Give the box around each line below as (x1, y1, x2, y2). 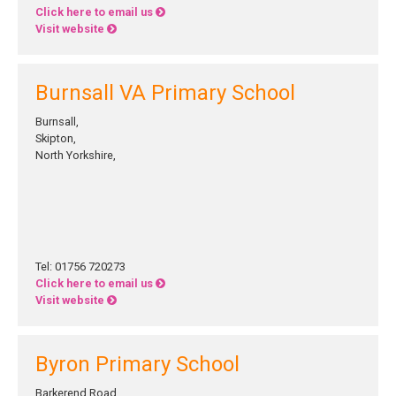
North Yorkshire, (35, 148, 116, 162)
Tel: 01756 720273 (35, 260, 126, 273)
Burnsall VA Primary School (35, 80, 295, 105)
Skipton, (35, 132, 76, 145)
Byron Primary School (35, 352, 240, 377)
